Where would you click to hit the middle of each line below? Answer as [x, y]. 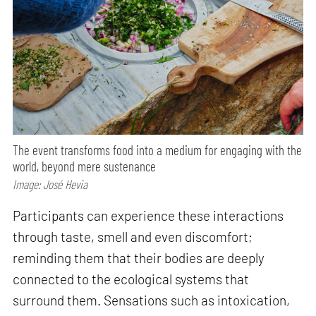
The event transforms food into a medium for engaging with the [158, 150]
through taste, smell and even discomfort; [133, 236]
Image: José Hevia [50, 184]
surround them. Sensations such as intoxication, [152, 300]
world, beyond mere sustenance [85, 166]
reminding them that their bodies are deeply [139, 257]
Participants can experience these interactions [148, 215]
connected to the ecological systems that [131, 279]
